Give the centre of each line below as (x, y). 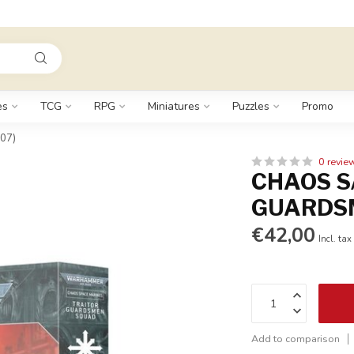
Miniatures (174, 106)
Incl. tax (335, 239)
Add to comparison (296, 339)
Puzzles (251, 106)
